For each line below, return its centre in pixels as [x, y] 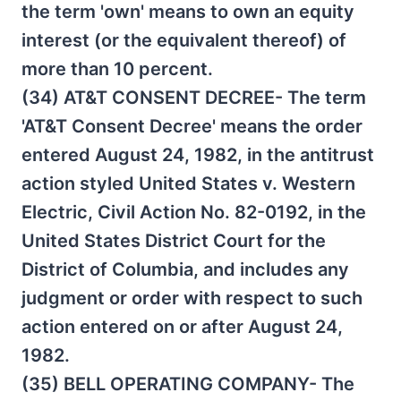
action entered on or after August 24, [182, 327]
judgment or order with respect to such [192, 298]
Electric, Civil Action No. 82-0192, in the [194, 212]
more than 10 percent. [117, 69]
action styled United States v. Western [188, 183]
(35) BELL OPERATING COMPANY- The [188, 384]
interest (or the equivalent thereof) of [184, 40]
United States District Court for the [174, 241]
